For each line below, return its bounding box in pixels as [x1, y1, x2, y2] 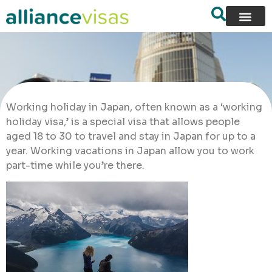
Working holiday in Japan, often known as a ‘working [6, 101, 262, 114]
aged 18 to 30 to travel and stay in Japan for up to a [6, 130, 256, 143]
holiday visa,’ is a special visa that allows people [6, 115, 240, 128]
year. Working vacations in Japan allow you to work [6, 144, 254, 157]
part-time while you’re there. [6, 159, 144, 172]
